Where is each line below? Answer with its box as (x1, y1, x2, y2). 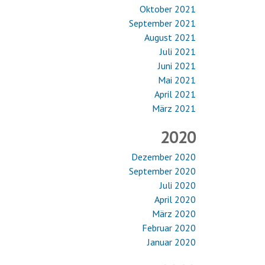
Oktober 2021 (140, 3, 196, 15)
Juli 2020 (160, 179, 196, 191)
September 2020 (129, 165, 196, 177)
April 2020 (154, 193, 196, 205)
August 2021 (144, 31, 196, 43)
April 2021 (154, 88, 196, 100)
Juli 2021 (160, 46, 196, 57)
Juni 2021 (158, 60, 196, 72)
